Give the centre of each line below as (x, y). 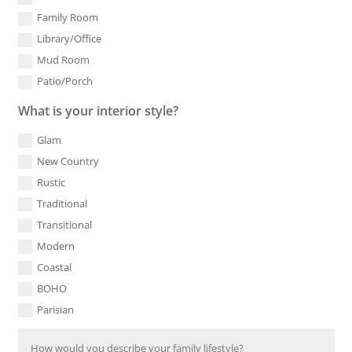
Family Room (67, 18)
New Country (68, 161)
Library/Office (69, 39)
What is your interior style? (98, 110)
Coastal (54, 267)
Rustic (51, 182)
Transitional (64, 224)
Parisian (55, 309)
